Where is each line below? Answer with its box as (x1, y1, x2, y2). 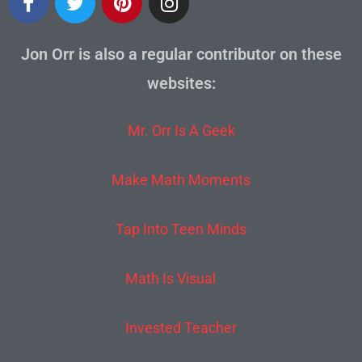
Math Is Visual (124, 270, 216, 288)
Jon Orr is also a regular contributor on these (20, 44, 342, 65)
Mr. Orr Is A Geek (127, 122, 235, 140)
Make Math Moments (112, 171, 250, 189)
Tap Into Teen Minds (116, 221, 246, 238)
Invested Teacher (125, 319, 237, 337)
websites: (146, 74, 216, 94)
